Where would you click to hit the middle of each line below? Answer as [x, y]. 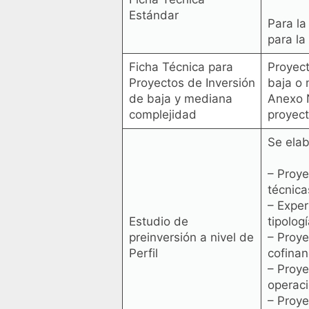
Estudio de [158, 222]
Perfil [143, 253]
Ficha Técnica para [181, 67]
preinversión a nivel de [191, 238]
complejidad [162, 115]
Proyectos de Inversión [192, 83]
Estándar [153, 16]
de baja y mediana [180, 99]
